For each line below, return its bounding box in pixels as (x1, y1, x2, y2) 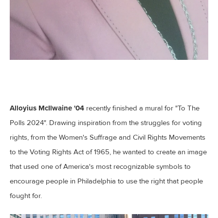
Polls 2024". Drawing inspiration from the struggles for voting (10, 118, 202, 127)
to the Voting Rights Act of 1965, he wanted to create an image (10, 147, 207, 157)
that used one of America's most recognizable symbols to (10, 162, 191, 171)
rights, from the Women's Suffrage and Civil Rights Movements (10, 133, 205, 142)
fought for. (10, 191, 42, 200)
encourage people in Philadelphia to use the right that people (10, 177, 203, 186)
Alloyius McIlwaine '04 (10, 103, 84, 114)
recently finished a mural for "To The (84, 104, 200, 113)
